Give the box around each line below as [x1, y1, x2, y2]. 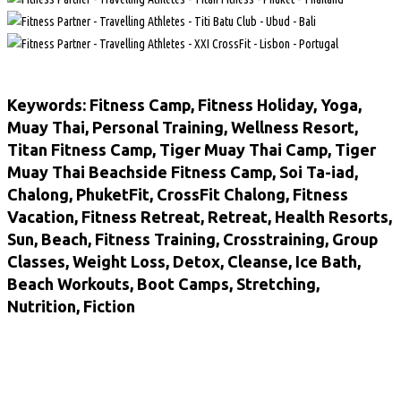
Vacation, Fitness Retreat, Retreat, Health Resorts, [7, 208, 392, 226]
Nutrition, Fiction [7, 297, 135, 316]
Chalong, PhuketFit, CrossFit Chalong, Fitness [7, 185, 348, 204]
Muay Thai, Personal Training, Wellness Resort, [7, 118, 358, 137]
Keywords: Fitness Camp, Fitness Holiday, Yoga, [7, 96, 362, 115]
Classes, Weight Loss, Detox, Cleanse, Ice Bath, [7, 252, 361, 271]
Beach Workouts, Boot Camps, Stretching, [7, 275, 320, 294]
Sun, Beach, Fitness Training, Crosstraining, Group [7, 230, 379, 249]
